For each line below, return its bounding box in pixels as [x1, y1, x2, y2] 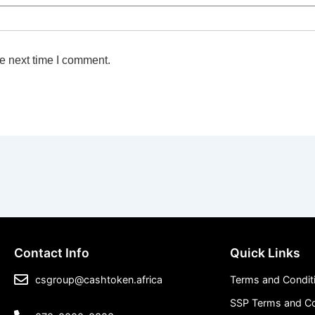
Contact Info [13, 245, 89, 261]
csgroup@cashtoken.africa [34, 274, 162, 286]
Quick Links [230, 245, 301, 261]
